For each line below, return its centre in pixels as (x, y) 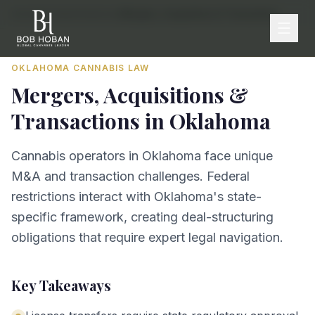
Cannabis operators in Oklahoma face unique (142, 156)
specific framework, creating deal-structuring (142, 217)
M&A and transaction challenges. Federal (130, 176)
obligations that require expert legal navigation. (147, 237)
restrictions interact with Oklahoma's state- (136, 197)
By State (57, 14)
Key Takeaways (61, 285)
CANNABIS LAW (110, 68)
